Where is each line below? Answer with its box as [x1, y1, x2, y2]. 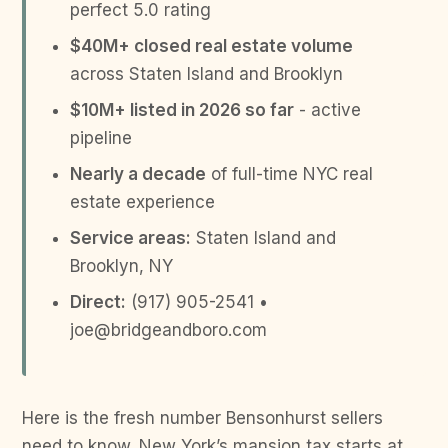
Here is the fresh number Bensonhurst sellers [22, 408, 383, 428]
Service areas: [70, 228, 191, 248]
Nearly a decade [70, 164, 206, 184]
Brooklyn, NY [70, 256, 173, 276]
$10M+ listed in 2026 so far [70, 100, 294, 120]
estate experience [70, 192, 215, 212]
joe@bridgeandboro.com [70, 320, 267, 340]
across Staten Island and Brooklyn [70, 64, 343, 84]
